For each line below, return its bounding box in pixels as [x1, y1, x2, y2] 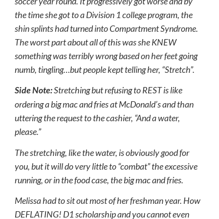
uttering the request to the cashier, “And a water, [15, 112, 180, 124]
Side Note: [15, 85, 52, 96]
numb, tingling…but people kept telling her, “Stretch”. [15, 64, 195, 75]
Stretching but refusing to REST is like [52, 85, 182, 96]
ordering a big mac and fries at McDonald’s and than [15, 99, 194, 110]
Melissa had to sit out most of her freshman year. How [15, 195, 200, 206]
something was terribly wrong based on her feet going [15, 50, 197, 61]
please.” [15, 126, 41, 137]
